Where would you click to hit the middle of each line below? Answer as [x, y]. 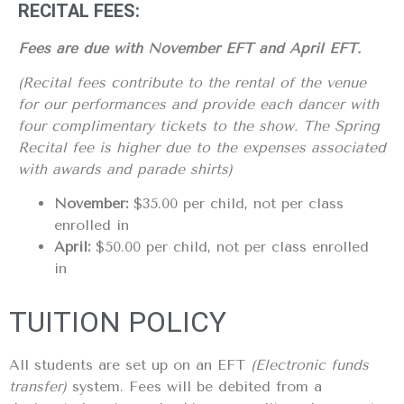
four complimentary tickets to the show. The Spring [199, 125]
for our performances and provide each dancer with [198, 104]
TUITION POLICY [118, 322]
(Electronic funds [307, 365]
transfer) [38, 387]
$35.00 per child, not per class [236, 204]
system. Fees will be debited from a [194, 387]
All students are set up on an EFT [127, 365]
